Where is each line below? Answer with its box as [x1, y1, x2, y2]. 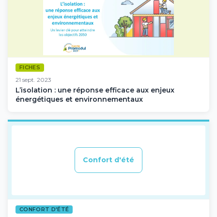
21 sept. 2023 [15, 76, 51, 83]
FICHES [19, 64, 40, 71]
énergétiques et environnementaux [15, 94, 143, 104]
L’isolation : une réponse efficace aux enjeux [15, 85, 174, 94]
